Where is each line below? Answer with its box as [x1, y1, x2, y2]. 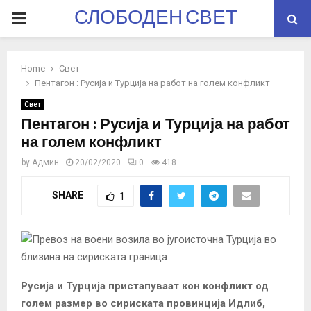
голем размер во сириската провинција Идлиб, [21, 296, 265, 310]
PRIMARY [10, 8, 81, 28]
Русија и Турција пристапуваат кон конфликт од [21, 279, 269, 292]
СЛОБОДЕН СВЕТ [74, 5, 237, 33]
